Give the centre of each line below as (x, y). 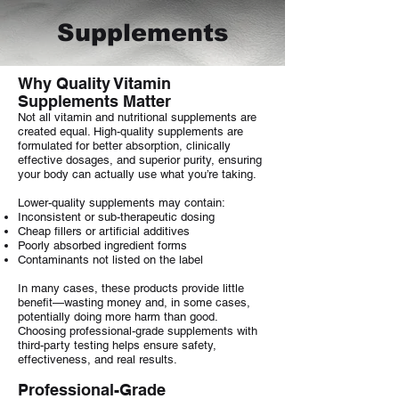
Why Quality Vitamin (94, 83)
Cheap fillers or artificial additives (104, 231)
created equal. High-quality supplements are (130, 131)
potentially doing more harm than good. (118, 317)
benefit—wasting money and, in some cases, (134, 302)
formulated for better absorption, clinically (124, 146)
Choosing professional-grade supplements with (138, 331)
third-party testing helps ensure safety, (117, 345)
